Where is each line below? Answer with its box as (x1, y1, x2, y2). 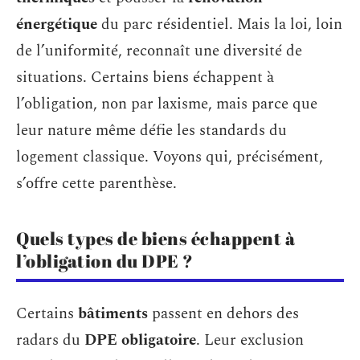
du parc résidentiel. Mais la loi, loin (97, 13, 342, 36)
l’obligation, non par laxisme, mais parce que (16, 92, 317, 116)
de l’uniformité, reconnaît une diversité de (16, 39, 302, 63)
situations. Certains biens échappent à (16, 66, 274, 89)
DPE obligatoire (84, 328, 196, 352)
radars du (16, 328, 84, 352)
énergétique (16, 13, 97, 36)
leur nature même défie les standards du (16, 119, 287, 142)
